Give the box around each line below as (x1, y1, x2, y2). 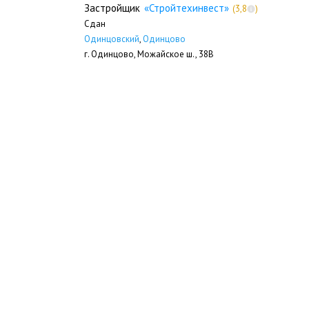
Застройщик (84, 1, 140, 15)
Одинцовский (84, 32, 139, 45)
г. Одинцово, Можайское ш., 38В (84, 48, 214, 60)
